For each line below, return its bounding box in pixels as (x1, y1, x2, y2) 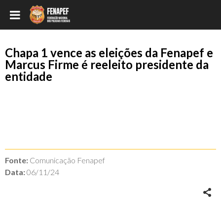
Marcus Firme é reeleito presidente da (5, 57, 209, 72)
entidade (5, 69, 52, 83)
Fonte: (5, 155, 28, 165)
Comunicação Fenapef (28, 155, 105, 165)
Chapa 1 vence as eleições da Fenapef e (5, 45, 213, 60)
